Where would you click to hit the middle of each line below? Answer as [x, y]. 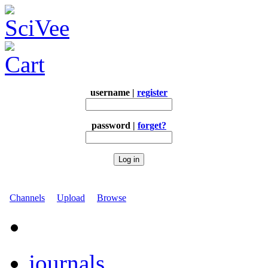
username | [114, 92]
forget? [152, 125]
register [152, 92]
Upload [71, 198]
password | [115, 125]
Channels [27, 198]
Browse [112, 198]
